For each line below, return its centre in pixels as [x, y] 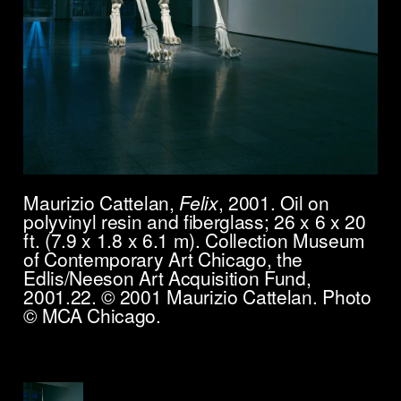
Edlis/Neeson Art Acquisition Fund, [167, 278]
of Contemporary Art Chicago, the [163, 259]
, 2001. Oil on [273, 203]
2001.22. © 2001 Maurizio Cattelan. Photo [197, 297]
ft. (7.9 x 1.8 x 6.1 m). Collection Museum [195, 240]
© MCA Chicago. [92, 316]
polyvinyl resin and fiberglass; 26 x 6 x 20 [195, 222]
